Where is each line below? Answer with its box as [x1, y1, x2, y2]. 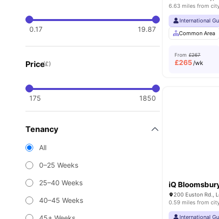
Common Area [179, 30, 216, 37]
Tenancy [25, 124, 58, 134]
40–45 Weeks [39, 196, 83, 204]
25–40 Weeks [39, 178, 83, 187]
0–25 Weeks [39, 161, 78, 169]
